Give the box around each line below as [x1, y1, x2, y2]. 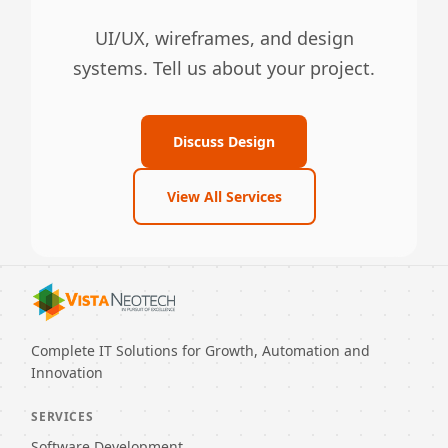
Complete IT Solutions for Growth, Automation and [31, 341, 371, 361]
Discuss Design [173, 132, 275, 152]
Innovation [31, 363, 104, 383]
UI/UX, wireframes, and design [94, 26, 354, 51]
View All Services [166, 187, 282, 207]
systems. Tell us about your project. [73, 56, 375, 81]
